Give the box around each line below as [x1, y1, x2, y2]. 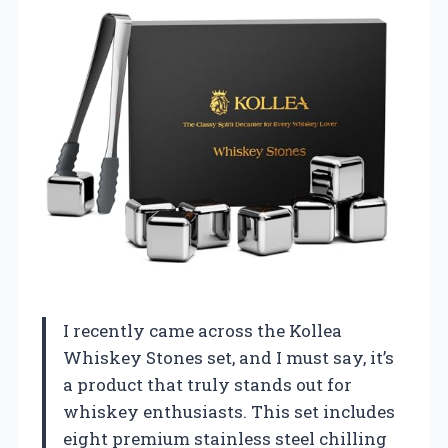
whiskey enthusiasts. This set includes [63, 399, 395, 423]
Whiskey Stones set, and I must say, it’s [63, 345, 394, 369]
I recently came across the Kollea [63, 318, 342, 342]
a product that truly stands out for [63, 372, 352, 396]
